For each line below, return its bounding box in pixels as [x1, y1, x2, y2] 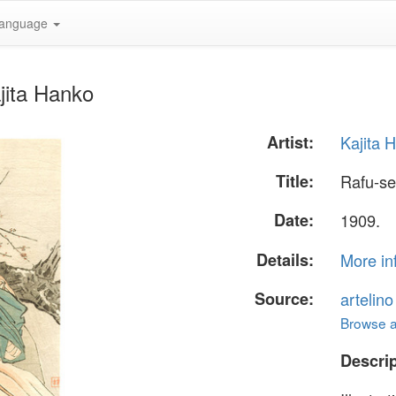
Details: [256, 247, 315, 271]
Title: [276, 170, 315, 194]
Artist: [267, 131, 315, 154]
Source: [255, 286, 315, 310]
